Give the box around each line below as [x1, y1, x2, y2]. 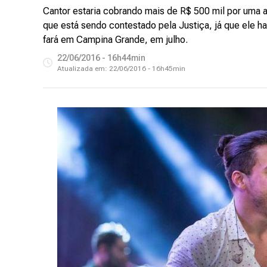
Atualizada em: [57, 64, 109, 73]
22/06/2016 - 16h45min [109, 64, 185, 73]
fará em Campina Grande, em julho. [43, 34, 190, 45]
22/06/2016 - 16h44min [57, 53, 145, 63]
